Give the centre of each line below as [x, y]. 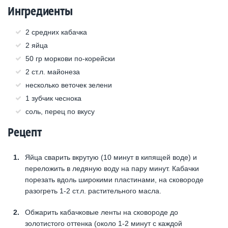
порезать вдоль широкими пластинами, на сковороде [114, 179]
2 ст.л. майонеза [53, 72]
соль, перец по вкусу [60, 111]
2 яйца [37, 45]
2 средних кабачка [56, 32]
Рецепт [25, 132]
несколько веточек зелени [69, 85]
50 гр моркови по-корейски [70, 58]
